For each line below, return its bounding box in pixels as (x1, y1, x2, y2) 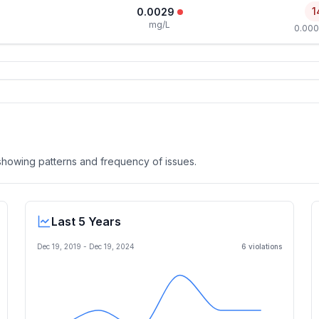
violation (246, 242, 278, 251)
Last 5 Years (51, 214, 121, 229)
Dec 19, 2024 (89, 242, 135, 251)
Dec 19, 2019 (37, 242, 81, 251)
